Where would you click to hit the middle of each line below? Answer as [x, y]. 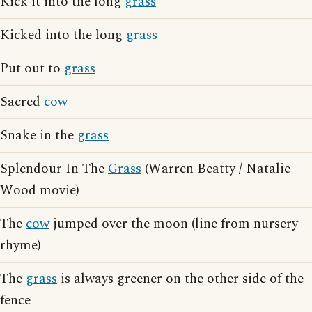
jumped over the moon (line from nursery [174, 224]
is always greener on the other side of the [180, 279]
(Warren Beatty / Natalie [216, 169]
